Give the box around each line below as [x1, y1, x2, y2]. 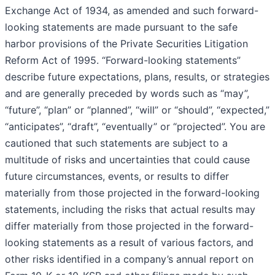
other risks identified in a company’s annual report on [5, 253, 254, 266]
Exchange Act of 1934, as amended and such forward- [5, 4, 258, 17]
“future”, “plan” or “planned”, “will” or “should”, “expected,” [5, 104, 269, 117]
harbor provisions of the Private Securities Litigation [5, 37, 248, 50]
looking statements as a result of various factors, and [5, 236, 254, 249]
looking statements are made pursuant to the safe [5, 21, 238, 34]
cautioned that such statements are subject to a [5, 137, 228, 150]
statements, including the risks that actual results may [5, 203, 255, 216]
